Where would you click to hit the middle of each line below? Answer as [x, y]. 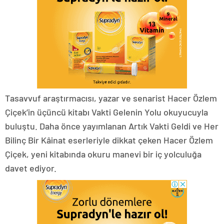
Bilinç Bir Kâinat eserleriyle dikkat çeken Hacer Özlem [109, 140]
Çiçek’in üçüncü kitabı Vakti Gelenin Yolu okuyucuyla [106, 112]
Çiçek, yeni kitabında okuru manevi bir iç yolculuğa [103, 154]
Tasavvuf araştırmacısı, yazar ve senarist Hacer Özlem [111, 98]
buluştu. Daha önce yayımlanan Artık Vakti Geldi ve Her [112, 126]
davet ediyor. [31, 168]
